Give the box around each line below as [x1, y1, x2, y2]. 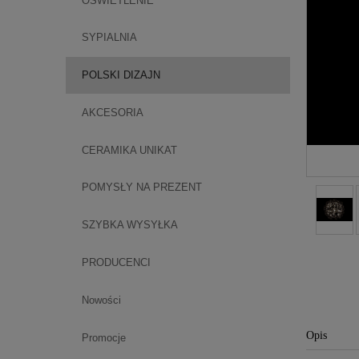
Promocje [81, 331, 126, 344]
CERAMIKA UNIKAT [81, 143, 177, 156]
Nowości [81, 293, 121, 306]
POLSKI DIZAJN [81, 69, 160, 82]
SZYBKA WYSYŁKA [81, 219, 178, 232]
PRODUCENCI [81, 256, 151, 269]
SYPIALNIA [81, 31, 137, 44]
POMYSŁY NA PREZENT [81, 181, 202, 194]
